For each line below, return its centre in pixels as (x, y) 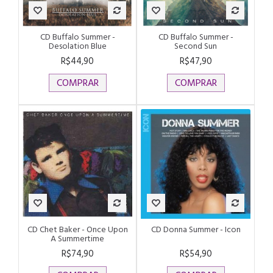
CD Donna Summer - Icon (196, 229)
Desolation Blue (77, 46)
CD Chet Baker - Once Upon (77, 229)
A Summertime (77, 238)
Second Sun (196, 46)
